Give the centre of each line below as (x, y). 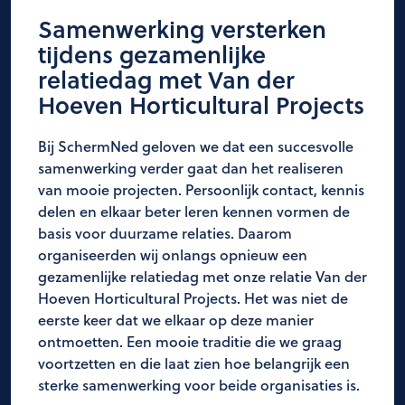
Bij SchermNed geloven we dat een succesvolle (196, 146)
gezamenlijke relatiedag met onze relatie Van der (202, 276)
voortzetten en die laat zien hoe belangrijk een (194, 363)
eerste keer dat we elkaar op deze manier (176, 320)
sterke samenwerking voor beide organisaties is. (199, 385)
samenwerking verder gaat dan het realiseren (191, 168)
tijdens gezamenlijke (152, 54)
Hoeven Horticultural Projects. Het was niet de (193, 298)
